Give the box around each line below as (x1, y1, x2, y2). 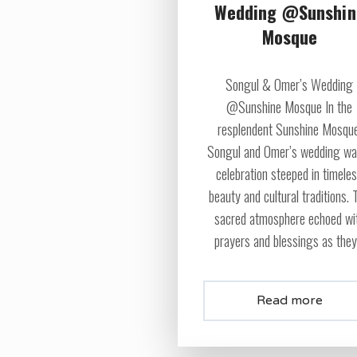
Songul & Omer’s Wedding (226, 74, 354, 96)
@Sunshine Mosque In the (226, 96, 353, 118)
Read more (257, 292, 324, 309)
